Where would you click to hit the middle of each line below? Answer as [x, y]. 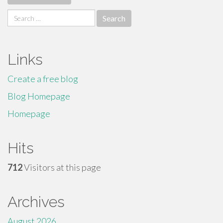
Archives [36, 202]
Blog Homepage [39, 96]
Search [20, 15]
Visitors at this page [62, 167]
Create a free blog [43, 79]
